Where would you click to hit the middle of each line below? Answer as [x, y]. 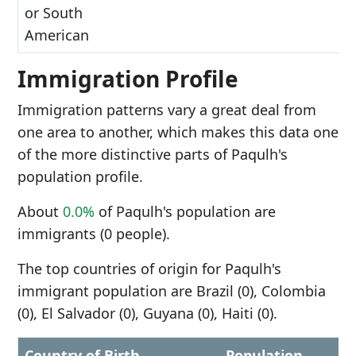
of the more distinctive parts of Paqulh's [153, 154]
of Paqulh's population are [185, 211]
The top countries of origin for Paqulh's [149, 269]
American [57, 35]
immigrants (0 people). [94, 234]
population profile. [80, 176]
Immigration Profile [128, 79]
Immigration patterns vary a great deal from [167, 110]
